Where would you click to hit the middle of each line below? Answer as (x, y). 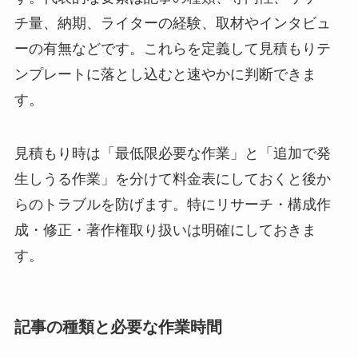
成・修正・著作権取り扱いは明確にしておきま (165, 231)
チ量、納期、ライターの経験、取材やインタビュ (172, 23)
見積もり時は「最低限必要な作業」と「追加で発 (172, 154)
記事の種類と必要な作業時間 (118, 326)
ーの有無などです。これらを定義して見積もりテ (172, 48)
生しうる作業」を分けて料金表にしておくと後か (172, 179)
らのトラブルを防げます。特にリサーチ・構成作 (172, 205)
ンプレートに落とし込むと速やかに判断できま (165, 74)
